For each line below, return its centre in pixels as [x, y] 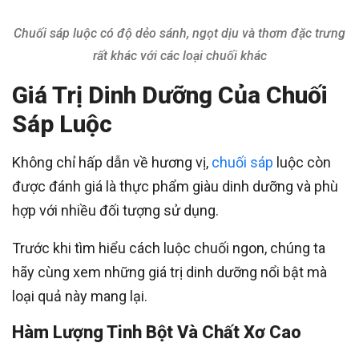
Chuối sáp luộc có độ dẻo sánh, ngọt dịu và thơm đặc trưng [179, 34]
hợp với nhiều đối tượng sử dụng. [115, 211]
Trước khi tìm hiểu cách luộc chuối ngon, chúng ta [169, 248]
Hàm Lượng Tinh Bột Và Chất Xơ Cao [157, 333]
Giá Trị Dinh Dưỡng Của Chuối [170, 95]
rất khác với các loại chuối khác [179, 56]
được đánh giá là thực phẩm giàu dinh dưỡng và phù [175, 187]
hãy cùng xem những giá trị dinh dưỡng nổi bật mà [169, 272]
